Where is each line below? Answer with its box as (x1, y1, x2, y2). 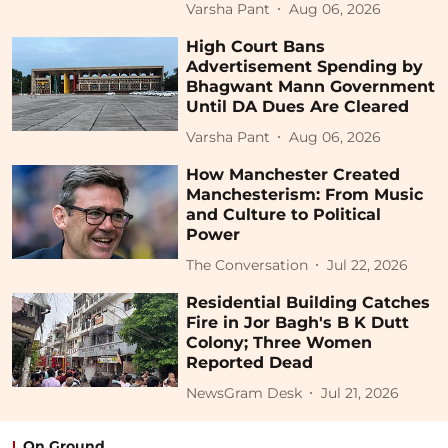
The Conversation (186, 255, 309, 274)
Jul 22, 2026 (327, 255, 409, 274)
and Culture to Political (186, 205, 382, 225)
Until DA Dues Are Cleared (186, 97, 410, 117)
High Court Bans (186, 37, 326, 57)
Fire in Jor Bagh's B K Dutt (186, 313, 410, 333)
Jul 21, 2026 (321, 383, 400, 402)
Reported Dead (186, 353, 314, 373)
